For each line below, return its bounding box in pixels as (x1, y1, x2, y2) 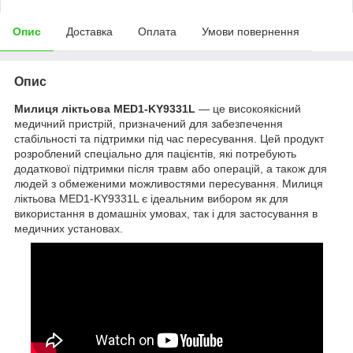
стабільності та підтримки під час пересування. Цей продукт (14, 132, 324, 145)
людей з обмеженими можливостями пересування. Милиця (14, 176, 323, 190)
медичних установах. (14, 221, 123, 235)
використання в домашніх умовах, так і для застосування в (14, 206, 318, 220)
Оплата (138, 24, 176, 38)
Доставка (66, 24, 113, 38)
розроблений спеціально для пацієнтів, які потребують (14, 147, 296, 160)
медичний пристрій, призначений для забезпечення (14, 117, 283, 130)
